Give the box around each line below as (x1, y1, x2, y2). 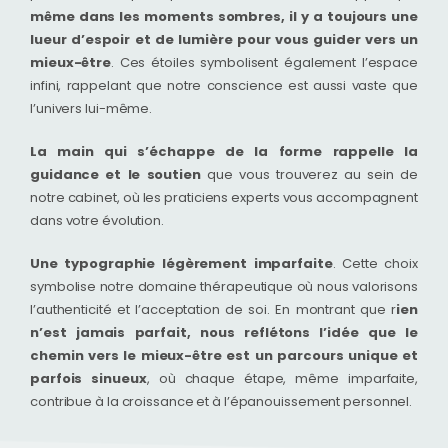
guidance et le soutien (30, 165, 201, 184)
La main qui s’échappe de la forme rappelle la (30, 142, 418, 161)
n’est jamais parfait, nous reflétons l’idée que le (30, 323, 418, 342)
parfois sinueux (30, 369, 147, 388)
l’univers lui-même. (30, 99, 153, 118)
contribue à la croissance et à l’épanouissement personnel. (30, 392, 413, 411)
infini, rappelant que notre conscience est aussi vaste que (30, 76, 418, 95)
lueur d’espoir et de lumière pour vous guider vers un (30, 30, 418, 49)
